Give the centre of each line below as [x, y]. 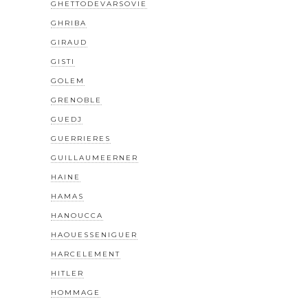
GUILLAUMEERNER [95, 158]
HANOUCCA [77, 216]
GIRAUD [69, 43]
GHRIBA [69, 23]
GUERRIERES [81, 139]
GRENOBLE [76, 100]
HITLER [67, 274]
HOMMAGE [76, 293]
